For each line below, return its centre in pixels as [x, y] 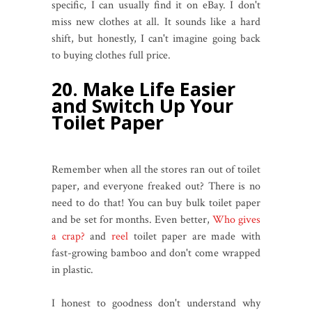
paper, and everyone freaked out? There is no [156, 186]
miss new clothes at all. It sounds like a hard [156, 22]
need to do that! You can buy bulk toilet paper [156, 203]
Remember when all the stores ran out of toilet [156, 169]
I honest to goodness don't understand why [156, 303]
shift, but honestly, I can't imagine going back [156, 38]
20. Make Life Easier [143, 88]
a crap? [68, 236]
